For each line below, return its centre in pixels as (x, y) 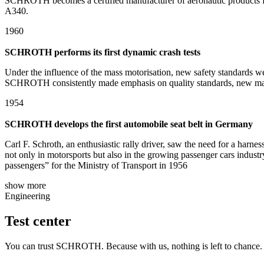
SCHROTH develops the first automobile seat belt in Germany (129, 124)
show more (25, 186)
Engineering (27, 196)
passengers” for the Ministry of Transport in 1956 (96, 166)
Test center (38, 221)
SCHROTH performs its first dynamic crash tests (103, 52)
